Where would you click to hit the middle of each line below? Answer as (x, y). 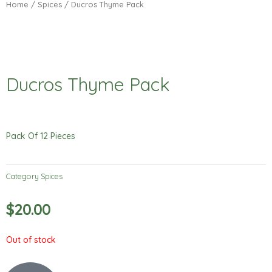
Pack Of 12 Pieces (41, 136)
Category (22, 176)
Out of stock (31, 240)
